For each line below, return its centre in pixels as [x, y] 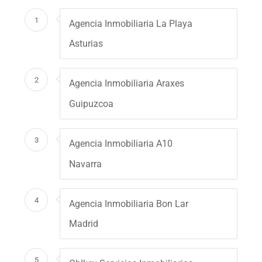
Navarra [86, 164]
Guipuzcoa [92, 104]
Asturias [86, 44]
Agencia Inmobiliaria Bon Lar [129, 204]
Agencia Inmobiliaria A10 [121, 144]
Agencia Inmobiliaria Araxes [127, 84]
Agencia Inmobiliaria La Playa [131, 23]
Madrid [84, 224]
